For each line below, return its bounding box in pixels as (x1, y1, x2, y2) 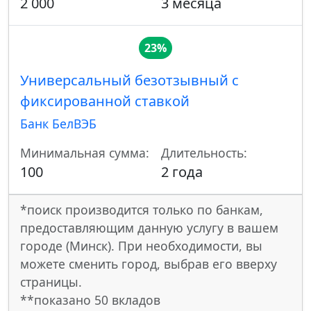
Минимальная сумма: (20, 144, 149, 162)
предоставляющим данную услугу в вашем (20, 219, 278, 237)
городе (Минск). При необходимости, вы (20, 237, 262, 255)
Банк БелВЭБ (20, 115, 96, 133)
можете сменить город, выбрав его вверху (20, 255, 277, 273)
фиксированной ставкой (20, 92, 190, 111)
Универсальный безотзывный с (20, 71, 239, 90)
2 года (161, 162, 203, 182)
